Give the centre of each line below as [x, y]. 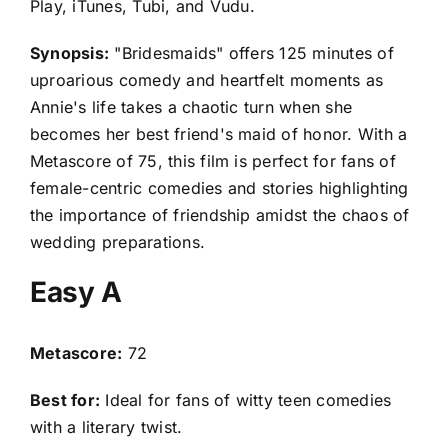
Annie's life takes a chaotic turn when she [191, 107]
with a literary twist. [106, 426]
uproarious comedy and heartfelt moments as [207, 80]
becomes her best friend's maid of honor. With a [219, 134]
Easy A [76, 292]
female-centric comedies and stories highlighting [219, 188]
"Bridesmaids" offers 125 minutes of [251, 53]
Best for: [65, 399]
